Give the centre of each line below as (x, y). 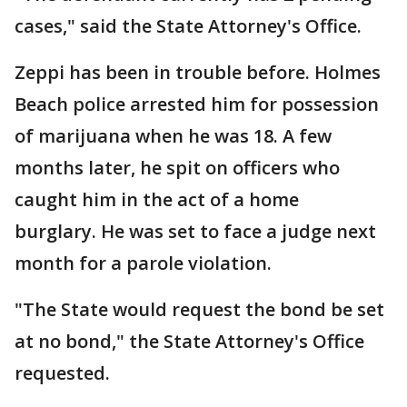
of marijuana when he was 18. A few (173, 136)
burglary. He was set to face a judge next (195, 231)
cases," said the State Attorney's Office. (190, 26)
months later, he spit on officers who (177, 168)
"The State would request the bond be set (199, 309)
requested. (62, 373)
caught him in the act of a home (157, 199)
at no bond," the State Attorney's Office (189, 341)
